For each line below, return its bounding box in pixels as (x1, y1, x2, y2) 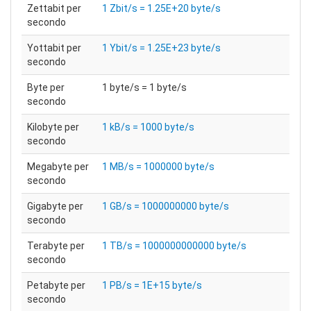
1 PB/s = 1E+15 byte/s (102, 280, 202, 291)
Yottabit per (27, 42, 81, 53)
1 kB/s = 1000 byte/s (102, 121, 194, 133)
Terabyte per (27, 240, 85, 251)
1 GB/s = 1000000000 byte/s (102, 201, 229, 212)
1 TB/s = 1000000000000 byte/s (102, 240, 246, 251)
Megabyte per (27, 161, 89, 172)
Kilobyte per (27, 121, 79, 133)
